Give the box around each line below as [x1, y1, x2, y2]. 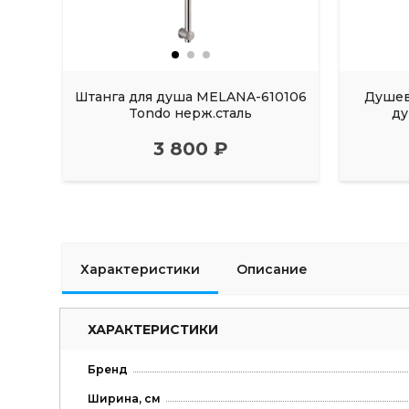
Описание [236, 260, 308, 278]
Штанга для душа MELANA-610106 [74, 89, 307, 106]
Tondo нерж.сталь [129, 105, 253, 122]
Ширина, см [87, 392, 161, 406]
